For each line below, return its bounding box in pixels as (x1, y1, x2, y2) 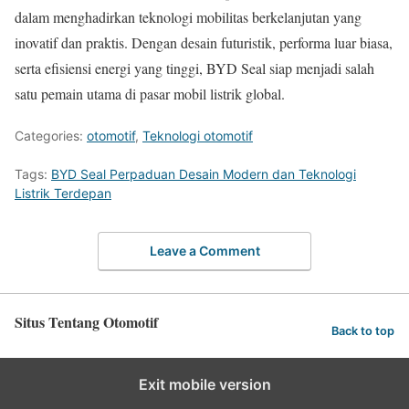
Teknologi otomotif (142, 128, 253, 144)
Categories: (15, 128, 87, 144)
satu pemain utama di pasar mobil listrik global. (15, 84, 285, 104)
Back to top (331, 324, 394, 339)
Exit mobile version (138, 374, 271, 393)
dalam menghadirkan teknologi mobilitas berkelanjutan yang (15, 7, 362, 27)
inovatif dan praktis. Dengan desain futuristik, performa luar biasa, (15, 33, 393, 53)
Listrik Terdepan (15, 185, 111, 202)
